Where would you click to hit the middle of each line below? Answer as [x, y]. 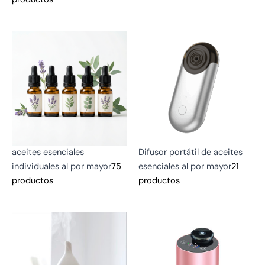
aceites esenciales [48, 152]
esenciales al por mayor [185, 166]
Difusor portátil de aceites [190, 152]
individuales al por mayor [62, 166]
